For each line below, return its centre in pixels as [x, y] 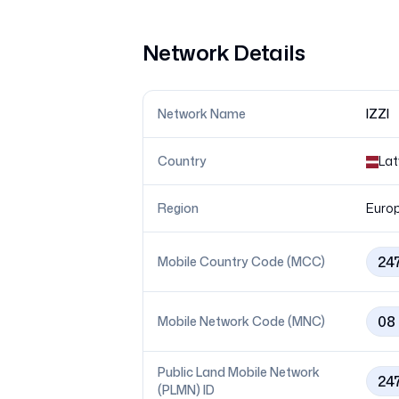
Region [178, 208]
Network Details [224, 53]
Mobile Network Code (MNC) [241, 321]
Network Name [202, 114]
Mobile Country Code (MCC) [241, 261]
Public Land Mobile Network [239, 372]
